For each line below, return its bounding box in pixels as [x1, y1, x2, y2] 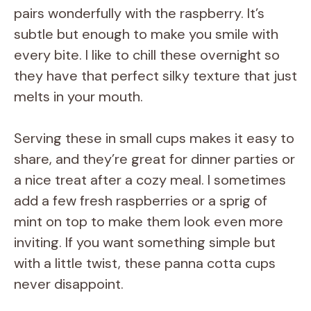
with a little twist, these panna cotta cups [14, 253, 276, 272]
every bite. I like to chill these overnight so [14, 45, 280, 64]
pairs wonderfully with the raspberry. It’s [14, 3, 264, 22]
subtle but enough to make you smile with [14, 24, 278, 43]
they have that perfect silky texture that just [14, 66, 297, 85]
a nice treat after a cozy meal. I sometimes [14, 170, 286, 189]
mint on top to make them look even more [14, 212, 283, 230]
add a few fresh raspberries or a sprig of [14, 191, 267, 210]
